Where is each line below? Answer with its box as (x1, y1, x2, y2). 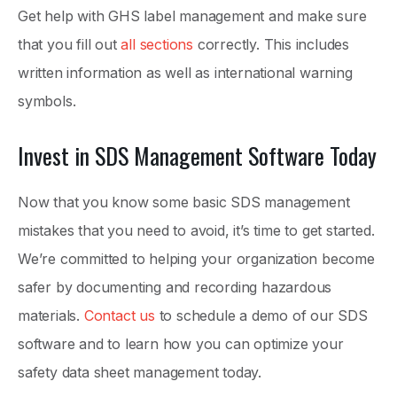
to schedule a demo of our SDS (154, 306, 368, 324)
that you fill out (18, 35, 121, 53)
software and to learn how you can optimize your (18, 334, 344, 353)
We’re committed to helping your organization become (18, 249, 375, 268)
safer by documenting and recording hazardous (18, 277, 332, 296)
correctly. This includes (193, 35, 350, 53)
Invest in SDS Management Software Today (18, 137, 377, 173)
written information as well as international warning (18, 63, 353, 82)
